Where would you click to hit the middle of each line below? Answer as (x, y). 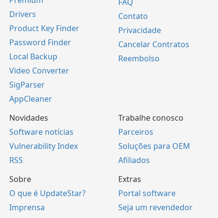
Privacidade (140, 30)
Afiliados (134, 160)
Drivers (23, 14)
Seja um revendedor (155, 207)
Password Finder (40, 42)
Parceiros (136, 132)
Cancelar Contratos (154, 44)
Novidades (29, 118)
